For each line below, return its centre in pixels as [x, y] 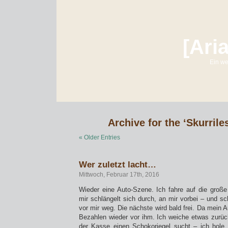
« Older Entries [99, 137]
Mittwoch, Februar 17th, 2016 [119, 175]
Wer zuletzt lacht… [118, 164]
